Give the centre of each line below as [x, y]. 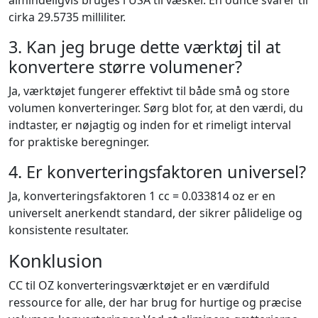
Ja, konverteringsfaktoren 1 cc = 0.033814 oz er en [142, 196]
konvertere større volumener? [125, 67]
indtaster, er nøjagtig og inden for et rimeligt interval [150, 125]
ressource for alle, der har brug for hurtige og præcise [155, 302]
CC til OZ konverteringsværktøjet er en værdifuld [139, 285]
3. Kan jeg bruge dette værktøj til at [144, 47]
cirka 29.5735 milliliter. [67, 17]
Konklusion [56, 261]
